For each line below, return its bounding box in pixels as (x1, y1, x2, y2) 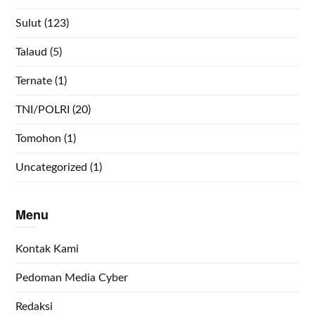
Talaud (15, 46, 48, 58)
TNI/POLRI (15, 103, 70, 115)
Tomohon (15, 132, 62, 144)
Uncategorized (15, 161, 88, 173)
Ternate (15, 75, 53, 86)
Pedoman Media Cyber (15, 271, 129, 283)
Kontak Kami (15, 243, 79, 255)
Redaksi (15, 300, 53, 312)
